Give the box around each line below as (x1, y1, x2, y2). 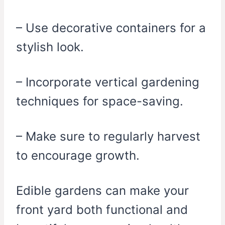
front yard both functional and (16, 202, 188, 217)
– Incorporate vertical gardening (16, 75, 199, 90)
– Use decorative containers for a (16, 21, 206, 36)
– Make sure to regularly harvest (16, 129, 200, 144)
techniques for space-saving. (16, 94, 183, 109)
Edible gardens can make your (16, 183, 189, 198)
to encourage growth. (16, 148, 140, 163)
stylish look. (16, 40, 84, 55)
